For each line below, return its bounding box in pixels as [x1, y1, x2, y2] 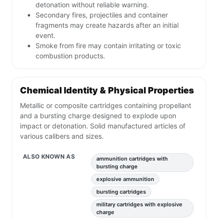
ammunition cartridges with [96, 155, 168, 163]
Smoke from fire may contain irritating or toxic [36, 41, 181, 50]
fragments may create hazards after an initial [36, 21, 179, 30]
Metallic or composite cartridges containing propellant [20, 101, 191, 110]
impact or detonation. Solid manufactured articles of [20, 122, 185, 130]
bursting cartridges [96, 188, 146, 196]
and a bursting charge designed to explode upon [20, 111, 176, 120]
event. [36, 31, 55, 40]
